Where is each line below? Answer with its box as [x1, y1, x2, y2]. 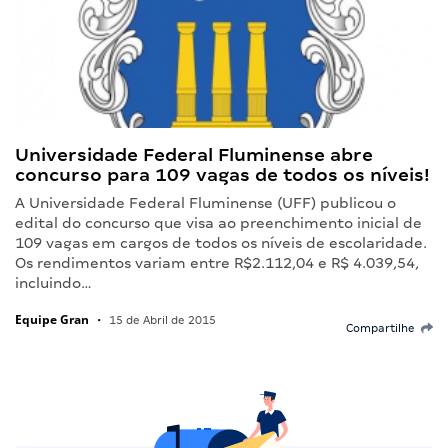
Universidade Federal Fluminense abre [15, 144, 373, 166]
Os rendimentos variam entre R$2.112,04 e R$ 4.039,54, [15, 255, 419, 272]
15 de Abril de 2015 [106, 314, 216, 327]
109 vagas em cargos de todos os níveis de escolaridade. [15, 235, 427, 252]
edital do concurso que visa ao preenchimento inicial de [15, 215, 422, 232]
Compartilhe [346, 322, 421, 335]
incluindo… [15, 275, 92, 292]
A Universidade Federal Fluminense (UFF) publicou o [15, 195, 396, 212]
